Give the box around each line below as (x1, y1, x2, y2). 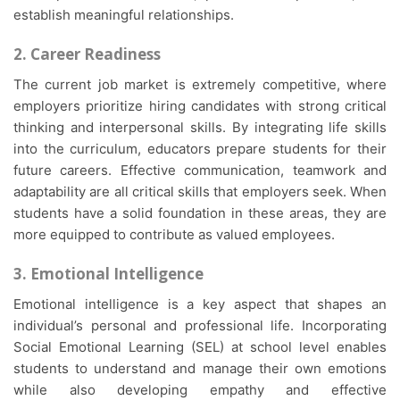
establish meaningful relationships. (13, 6, 234, 24)
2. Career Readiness (13, 44, 164, 65)
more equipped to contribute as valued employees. (13, 226, 335, 244)
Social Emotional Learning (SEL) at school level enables (13, 338, 387, 356)
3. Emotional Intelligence (13, 263, 207, 285)
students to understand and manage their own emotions (13, 360, 387, 378)
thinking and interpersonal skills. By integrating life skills (13, 119, 387, 137)
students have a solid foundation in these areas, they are (13, 204, 387, 222)
